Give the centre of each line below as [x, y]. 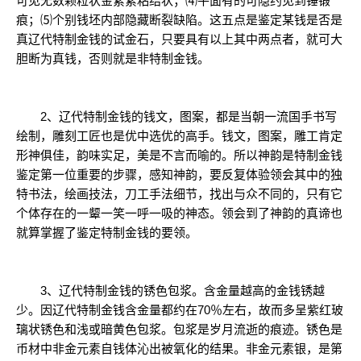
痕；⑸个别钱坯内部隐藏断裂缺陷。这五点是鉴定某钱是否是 [179, 20]
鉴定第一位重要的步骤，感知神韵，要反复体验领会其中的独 [179, 174]
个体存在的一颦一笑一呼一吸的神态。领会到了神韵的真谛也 [179, 213]
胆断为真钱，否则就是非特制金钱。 [113, 58]
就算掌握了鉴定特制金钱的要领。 [107, 232]
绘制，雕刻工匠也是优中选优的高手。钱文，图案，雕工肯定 [179, 136]
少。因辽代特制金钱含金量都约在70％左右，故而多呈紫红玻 [180, 310]
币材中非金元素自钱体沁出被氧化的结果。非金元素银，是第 [179, 349]
